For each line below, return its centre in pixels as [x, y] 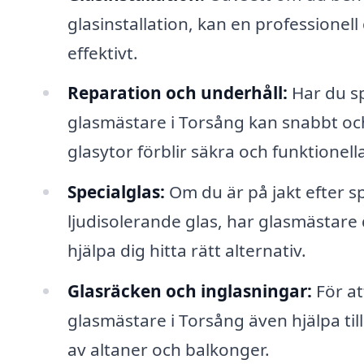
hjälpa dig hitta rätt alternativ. [186, 251]
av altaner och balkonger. [168, 350]
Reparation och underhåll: [177, 93]
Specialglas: [116, 192]
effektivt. [102, 52]
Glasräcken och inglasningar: [189, 291]
